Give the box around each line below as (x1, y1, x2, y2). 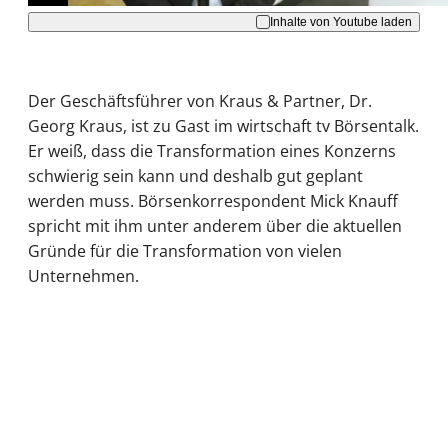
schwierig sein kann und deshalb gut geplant (28, 165, 363, 188)
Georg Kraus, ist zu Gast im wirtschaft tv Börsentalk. (28, 115, 419, 138)
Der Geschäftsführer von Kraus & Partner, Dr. (28, 90, 372, 113)
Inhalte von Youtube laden (270, 14, 412, 29)
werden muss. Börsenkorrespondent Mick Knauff (28, 190, 398, 213)
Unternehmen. (28, 265, 139, 288)
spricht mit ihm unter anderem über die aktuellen (28, 215, 402, 238)
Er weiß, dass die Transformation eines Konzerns (28, 140, 396, 163)
